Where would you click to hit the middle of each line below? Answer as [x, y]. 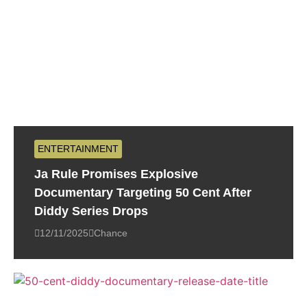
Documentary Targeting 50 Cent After [143, 193]
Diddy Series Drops [91, 211]
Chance [111, 233]
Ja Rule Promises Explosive [116, 174]
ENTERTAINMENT [78, 149]
